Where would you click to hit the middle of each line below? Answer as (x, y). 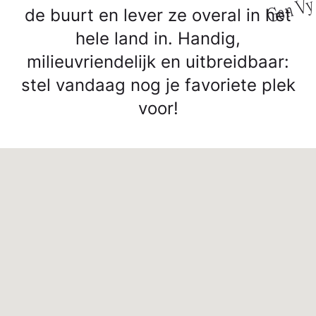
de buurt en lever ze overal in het (158, 15)
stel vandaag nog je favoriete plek (158, 85)
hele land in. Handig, (158, 38)
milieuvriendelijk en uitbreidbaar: (158, 61)
